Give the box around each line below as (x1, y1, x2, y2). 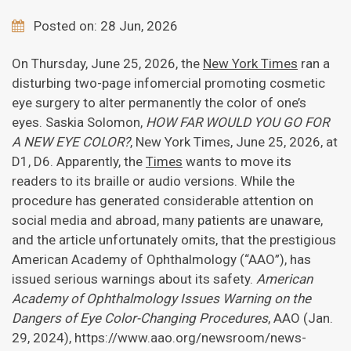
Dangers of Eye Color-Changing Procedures (12, 310, 268, 326)
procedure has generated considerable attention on (12, 193, 313, 208)
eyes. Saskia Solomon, (12, 114, 146, 130)
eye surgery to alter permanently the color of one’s (12, 95, 306, 110)
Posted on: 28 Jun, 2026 (34, 18, 178, 34)
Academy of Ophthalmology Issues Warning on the (12, 291, 311, 306)
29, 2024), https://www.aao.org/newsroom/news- (12, 330, 306, 346)
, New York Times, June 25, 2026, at (130, 134, 338, 150)
